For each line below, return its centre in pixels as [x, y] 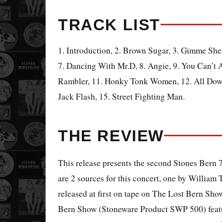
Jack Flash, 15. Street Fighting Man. [121, 96]
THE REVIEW [111, 136]
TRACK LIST [109, 25]
